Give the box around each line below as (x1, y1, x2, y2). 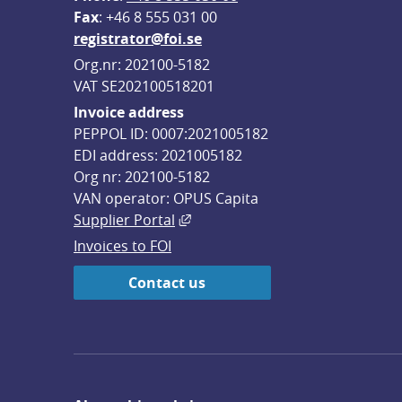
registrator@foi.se (74, 29, 202, 48)
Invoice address (74, 102, 184, 122)
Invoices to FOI (74, 236, 171, 256)
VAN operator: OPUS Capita (74, 188, 258, 208)
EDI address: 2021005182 (74, 145, 242, 165)
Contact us (128, 273, 205, 293)
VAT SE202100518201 (74, 76, 214, 96)
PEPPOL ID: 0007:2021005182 (74, 124, 268, 144)
